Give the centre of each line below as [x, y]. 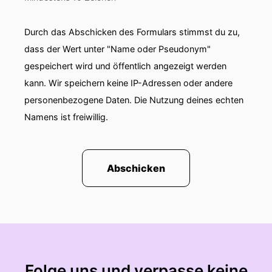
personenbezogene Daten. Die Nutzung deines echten [134, 100]
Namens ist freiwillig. [66, 117]
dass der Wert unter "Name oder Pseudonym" [117, 49]
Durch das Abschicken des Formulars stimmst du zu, [132, 32]
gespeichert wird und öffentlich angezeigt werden [125, 66]
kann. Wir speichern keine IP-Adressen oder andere [128, 83]
